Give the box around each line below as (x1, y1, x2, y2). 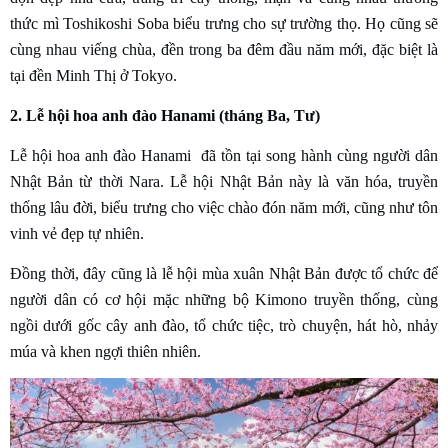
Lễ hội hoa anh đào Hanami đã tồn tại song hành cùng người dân (10, 146, 438, 164)
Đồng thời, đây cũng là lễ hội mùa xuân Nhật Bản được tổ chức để (10, 264, 438, 282)
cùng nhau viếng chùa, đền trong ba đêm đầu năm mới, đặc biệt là (10, 40, 438, 58)
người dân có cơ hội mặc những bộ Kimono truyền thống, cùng (10, 290, 438, 308)
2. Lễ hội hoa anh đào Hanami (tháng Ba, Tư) (10, 106, 320, 124)
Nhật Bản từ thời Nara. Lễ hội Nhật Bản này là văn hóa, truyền (10, 172, 438, 190)
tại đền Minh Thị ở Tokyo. (10, 66, 177, 84)
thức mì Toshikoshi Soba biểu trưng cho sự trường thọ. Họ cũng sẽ (10, 14, 438, 32)
